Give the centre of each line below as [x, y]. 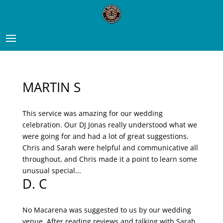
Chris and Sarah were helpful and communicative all [110, 148]
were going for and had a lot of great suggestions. [105, 136]
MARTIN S [51, 87]
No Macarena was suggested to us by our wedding [107, 210]
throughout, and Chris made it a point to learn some [110, 159]
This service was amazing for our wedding [92, 113]
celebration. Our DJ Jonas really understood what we [110, 125]
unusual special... [52, 171]
